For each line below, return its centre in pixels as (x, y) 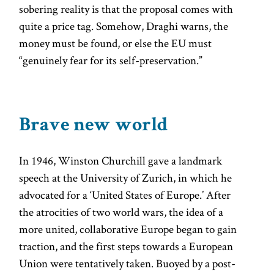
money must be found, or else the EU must (116, 43)
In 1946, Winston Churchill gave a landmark (121, 160)
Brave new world (94, 126)
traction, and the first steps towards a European (126, 246)
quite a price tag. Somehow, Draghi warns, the (124, 26)
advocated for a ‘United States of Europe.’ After (125, 194)
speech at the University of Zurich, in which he (126, 177)
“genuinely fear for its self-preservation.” (111, 60)
